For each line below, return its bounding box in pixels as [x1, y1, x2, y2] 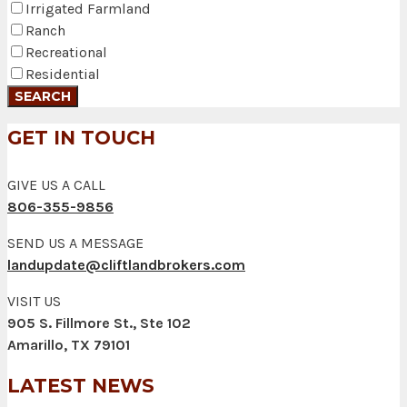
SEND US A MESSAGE [7, 233, 144, 252]
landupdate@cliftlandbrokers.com [7, 255, 245, 273]
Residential [25, 65, 100, 84]
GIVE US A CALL [7, 175, 105, 194]
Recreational [25, 44, 107, 62]
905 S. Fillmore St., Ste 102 [7, 313, 191, 332]
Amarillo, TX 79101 [7, 335, 130, 353]
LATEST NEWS [7, 373, 154, 397]
